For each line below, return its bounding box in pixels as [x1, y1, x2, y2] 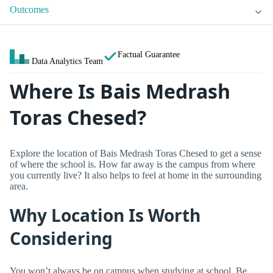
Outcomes [10, 4, 49, 15]
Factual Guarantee [118, 49, 180, 60]
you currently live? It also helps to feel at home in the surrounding [10, 169, 261, 180]
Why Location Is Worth [10, 204, 200, 227]
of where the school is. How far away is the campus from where [10, 158, 255, 169]
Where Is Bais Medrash [10, 78, 230, 105]
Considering [10, 227, 113, 250]
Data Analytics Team [32, 56, 103, 66]
